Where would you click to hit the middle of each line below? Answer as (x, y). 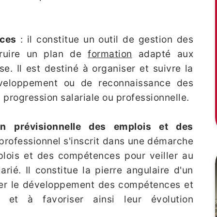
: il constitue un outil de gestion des (105, 39)
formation (110, 54)
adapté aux (163, 54)
